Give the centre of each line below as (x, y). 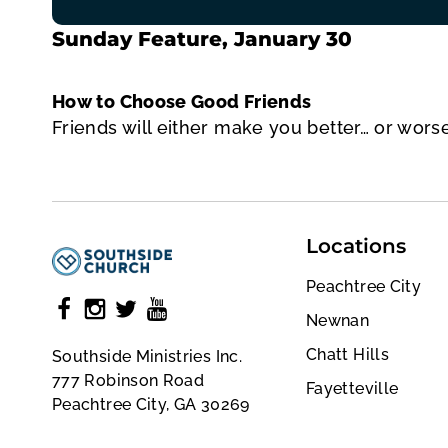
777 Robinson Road (128, 380)
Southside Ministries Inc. (147, 356)
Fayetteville (352, 388)
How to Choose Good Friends (182, 101)
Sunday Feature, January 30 (202, 38)
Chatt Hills (347, 354)
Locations (356, 245)
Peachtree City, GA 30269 (151, 404)
